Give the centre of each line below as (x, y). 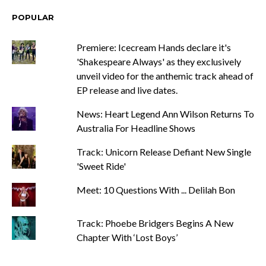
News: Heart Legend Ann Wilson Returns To (165, 114)
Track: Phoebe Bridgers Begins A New (155, 223)
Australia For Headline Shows (136, 128)
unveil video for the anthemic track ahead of (165, 76)
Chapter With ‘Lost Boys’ (127, 237)
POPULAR (33, 17)
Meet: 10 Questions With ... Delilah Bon (156, 190)
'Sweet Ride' (101, 166)
